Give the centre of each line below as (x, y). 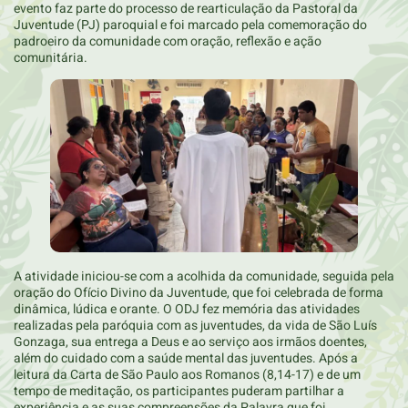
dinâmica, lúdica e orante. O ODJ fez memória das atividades (187, 310)
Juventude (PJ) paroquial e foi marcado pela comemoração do (190, 25)
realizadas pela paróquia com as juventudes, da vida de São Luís (195, 326)
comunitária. (51, 57)
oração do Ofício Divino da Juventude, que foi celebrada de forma (199, 293)
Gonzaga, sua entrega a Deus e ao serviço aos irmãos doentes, (190, 342)
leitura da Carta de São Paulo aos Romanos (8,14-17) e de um (187, 375)
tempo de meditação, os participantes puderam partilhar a (179, 392)
